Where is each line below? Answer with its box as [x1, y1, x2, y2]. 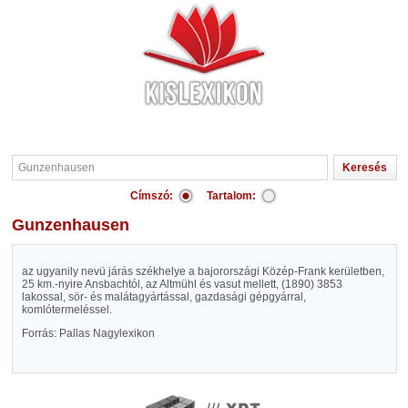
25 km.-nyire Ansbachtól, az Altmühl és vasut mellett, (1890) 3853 [21, 278, 342, 291]
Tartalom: [207, 189, 256, 202]
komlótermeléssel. [21, 303, 112, 316]
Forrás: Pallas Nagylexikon [21, 327, 155, 340]
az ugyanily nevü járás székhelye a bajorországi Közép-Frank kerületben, [21, 265, 384, 278]
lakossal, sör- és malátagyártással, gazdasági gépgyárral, [21, 291, 306, 303]
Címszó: [130, 189, 173, 202]
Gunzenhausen [24, 216, 129, 234]
